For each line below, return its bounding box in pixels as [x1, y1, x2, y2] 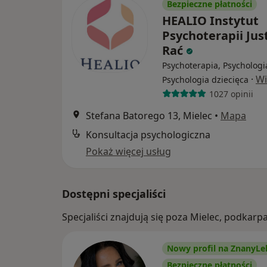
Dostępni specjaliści [62, 187, 166, 201]
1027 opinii [209, 88, 253, 100]
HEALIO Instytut [162, 13, 259, 29]
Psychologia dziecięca [162, 74, 249, 86]
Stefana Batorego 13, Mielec [86, 109, 212, 123]
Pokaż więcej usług [86, 145, 171, 159]
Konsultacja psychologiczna [86, 128, 210, 142]
